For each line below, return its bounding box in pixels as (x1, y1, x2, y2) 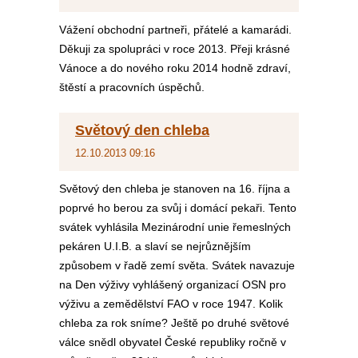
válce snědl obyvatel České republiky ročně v (59, 336, 286, 348)
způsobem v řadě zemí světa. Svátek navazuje (59, 259, 295, 272)
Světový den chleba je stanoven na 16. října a (59, 182, 290, 195)
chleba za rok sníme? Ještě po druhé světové (59, 316, 289, 329)
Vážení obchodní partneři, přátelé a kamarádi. (59, 23, 292, 36)
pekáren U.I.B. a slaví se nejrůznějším (59, 240, 251, 253)
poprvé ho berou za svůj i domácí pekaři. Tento (59, 201, 296, 214)
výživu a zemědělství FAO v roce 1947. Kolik (59, 297, 283, 310)
